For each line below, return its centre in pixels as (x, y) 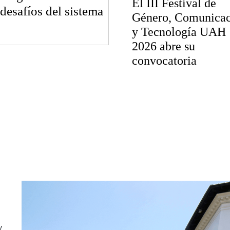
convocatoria (164, 61)
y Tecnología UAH (179, 32)
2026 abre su (163, 46)
